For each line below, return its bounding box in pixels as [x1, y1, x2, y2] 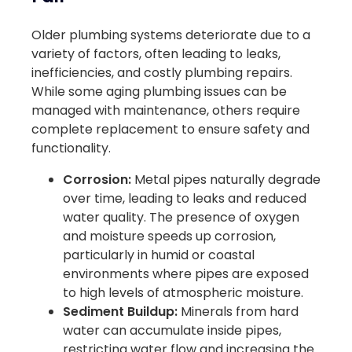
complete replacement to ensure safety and [31, 119, 310, 138]
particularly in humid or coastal [63, 245, 255, 264]
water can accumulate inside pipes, [63, 321, 281, 339]
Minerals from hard [181, 302, 299, 321]
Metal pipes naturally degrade [134, 170, 321, 189]
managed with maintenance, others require [31, 101, 300, 119]
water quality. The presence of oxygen [63, 207, 299, 226]
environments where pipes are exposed [63, 264, 309, 283]
